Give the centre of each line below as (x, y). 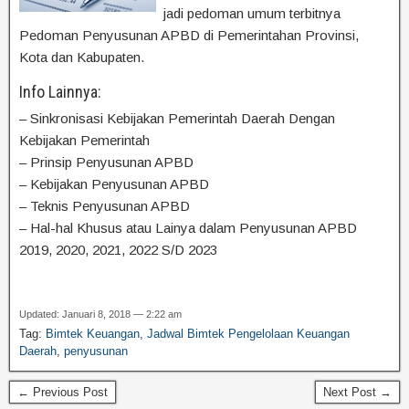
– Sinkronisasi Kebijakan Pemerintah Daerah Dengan (177, 118)
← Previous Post (63, 392)
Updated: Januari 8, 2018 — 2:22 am (100, 314)
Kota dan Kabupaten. (82, 57)
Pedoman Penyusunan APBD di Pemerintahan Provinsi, (189, 35)
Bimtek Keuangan (93, 334)
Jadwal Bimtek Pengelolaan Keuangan (248, 334)
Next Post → (357, 392)
